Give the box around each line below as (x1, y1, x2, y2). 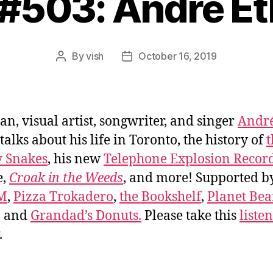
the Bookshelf (119, 188, 201, 205)
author (60, 65, 90, 78)
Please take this (141, 207, 239, 224)
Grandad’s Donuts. (30, 207, 141, 224)
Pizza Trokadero (13, 188, 113, 205)
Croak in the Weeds (9, 169, 123, 186)
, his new (48, 151, 104, 168)
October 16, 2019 (138, 49, 217, 62)
